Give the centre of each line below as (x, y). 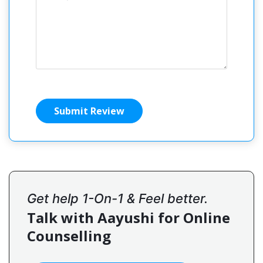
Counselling (69, 235)
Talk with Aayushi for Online (129, 217)
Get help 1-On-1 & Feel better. (117, 198)
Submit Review (89, 111)
